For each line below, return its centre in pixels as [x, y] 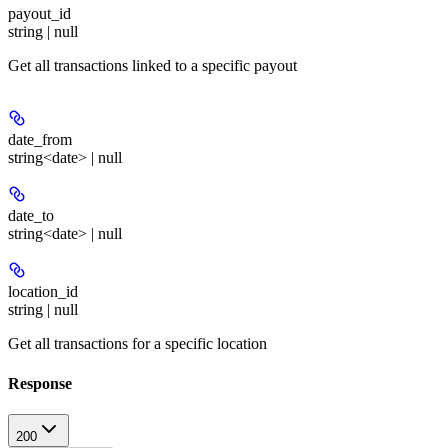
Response [40, 383]
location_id [43, 292]
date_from [40, 140]
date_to [31, 216]
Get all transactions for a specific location [137, 344]
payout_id [39, 14]
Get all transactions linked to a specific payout [152, 66]
